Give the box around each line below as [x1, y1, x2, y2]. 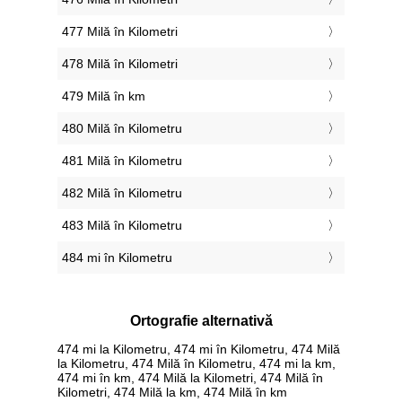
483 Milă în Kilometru [62, 218, 182, 233]
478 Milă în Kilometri [62, 57, 178, 72]
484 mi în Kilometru [62, 250, 172, 266]
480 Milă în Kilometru [62, 121, 182, 136]
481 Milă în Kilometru [62, 153, 182, 169]
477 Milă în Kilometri [62, 24, 178, 39]
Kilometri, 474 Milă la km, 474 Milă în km [57, 384, 287, 399]
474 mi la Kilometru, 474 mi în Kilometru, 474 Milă [57, 341, 340, 356]
